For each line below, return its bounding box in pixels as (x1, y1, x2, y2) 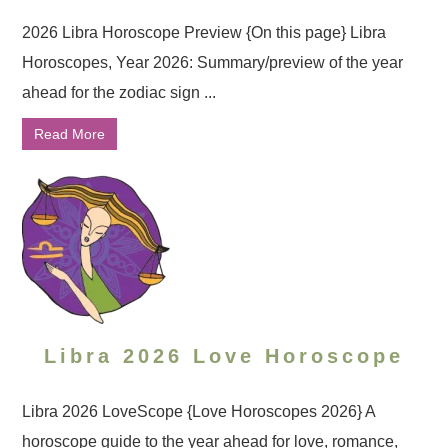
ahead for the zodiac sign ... (22, 84, 217, 101)
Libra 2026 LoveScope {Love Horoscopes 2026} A (22, 403, 376, 420)
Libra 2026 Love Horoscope (44, 345, 404, 367)
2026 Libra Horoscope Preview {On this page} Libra (22, 24, 387, 41)
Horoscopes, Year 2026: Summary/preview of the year (22, 54, 404, 71)
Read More (34, 126, 106, 142)
